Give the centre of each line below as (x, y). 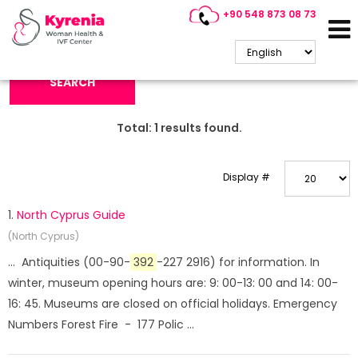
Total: (135, 128)
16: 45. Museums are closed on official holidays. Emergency (173, 304)
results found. (200, 128)
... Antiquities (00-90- (69, 262)
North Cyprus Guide (71, 215)
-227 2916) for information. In (238, 262)
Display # (247, 177)
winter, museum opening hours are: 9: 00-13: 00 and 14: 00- (173, 283)
